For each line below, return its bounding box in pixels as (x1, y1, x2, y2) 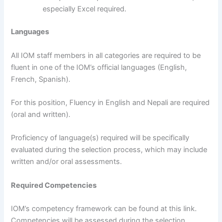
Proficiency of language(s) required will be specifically (11, 133, 190, 143)
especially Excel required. (43, 4, 127, 14)
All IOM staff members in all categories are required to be (11, 51, 201, 60)
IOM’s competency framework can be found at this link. (11, 204, 197, 213)
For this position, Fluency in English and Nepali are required (11, 98, 210, 107)
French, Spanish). (11, 74, 71, 84)
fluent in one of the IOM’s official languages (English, (11, 62, 187, 72)
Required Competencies (11, 180, 97, 190)
